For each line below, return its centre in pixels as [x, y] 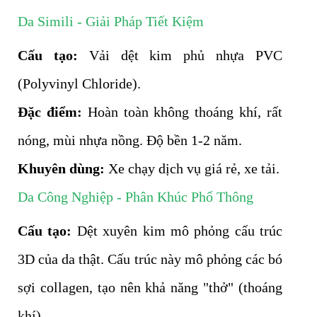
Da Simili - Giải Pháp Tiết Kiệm [111, 21]
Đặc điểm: [50, 111]
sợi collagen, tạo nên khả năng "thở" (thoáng [150, 287]
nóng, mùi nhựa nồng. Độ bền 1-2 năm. [130, 140]
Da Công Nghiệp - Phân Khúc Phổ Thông [136, 196]
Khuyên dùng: [61, 168]
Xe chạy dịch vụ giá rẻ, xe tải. [192, 168]
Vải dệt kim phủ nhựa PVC [180, 55]
